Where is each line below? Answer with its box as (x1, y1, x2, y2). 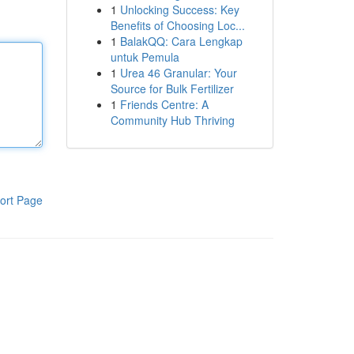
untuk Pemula (110, 49, 179, 65)
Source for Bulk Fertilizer (110, 81, 234, 96)
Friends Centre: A (119, 96, 209, 112)
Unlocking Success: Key (119, 2, 239, 17)
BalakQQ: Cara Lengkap (119, 33, 243, 49)
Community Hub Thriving (110, 112, 235, 128)
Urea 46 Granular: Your (119, 65, 237, 81)
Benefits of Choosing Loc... (110, 17, 245, 33)
